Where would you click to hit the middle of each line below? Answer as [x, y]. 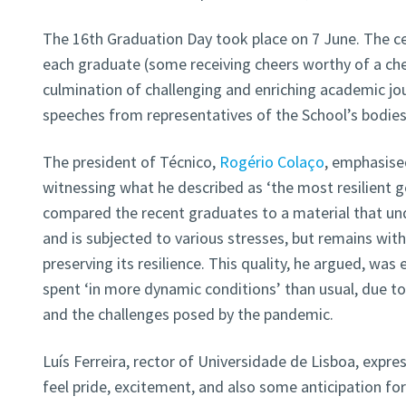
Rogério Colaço [271, 162]
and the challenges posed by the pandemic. [188, 314]
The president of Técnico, [130, 162]
